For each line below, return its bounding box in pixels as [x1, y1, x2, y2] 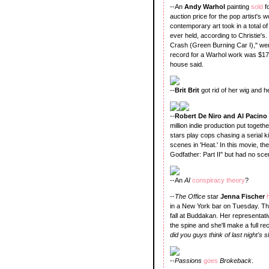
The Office [175, 192, 207, 200]
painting [227, 2, 251, 10]
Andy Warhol [184, 2, 227, 10]
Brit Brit [175, 86, 201, 94]
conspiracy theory [192, 176, 245, 184]
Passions [175, 256, 204, 264]
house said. [170, 60, 204, 68]
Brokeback [220, 256, 252, 264]
